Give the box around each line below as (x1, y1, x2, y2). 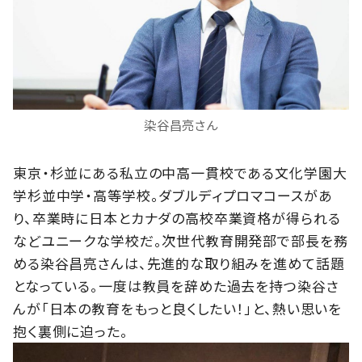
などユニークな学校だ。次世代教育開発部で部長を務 (13, 229, 348, 250)
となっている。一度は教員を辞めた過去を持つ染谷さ (13, 275, 339, 296)
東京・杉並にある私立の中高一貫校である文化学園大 (13, 162, 347, 183)
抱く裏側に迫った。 (13, 320, 128, 341)
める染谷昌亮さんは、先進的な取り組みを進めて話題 (13, 252, 345, 273)
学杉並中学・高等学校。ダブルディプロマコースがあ (13, 184, 333, 205)
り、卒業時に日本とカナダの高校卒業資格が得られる (13, 207, 341, 228)
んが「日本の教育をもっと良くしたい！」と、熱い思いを (13, 297, 343, 318)
